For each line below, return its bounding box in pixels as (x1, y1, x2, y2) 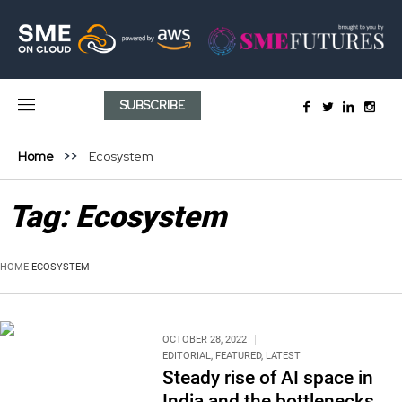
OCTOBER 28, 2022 (162, 333, 247, 345)
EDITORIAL (162, 349, 211, 362)
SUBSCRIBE (120, 97, 186, 113)
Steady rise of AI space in (162, 366, 373, 389)
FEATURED (214, 349, 261, 362)
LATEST (265, 349, 301, 362)
